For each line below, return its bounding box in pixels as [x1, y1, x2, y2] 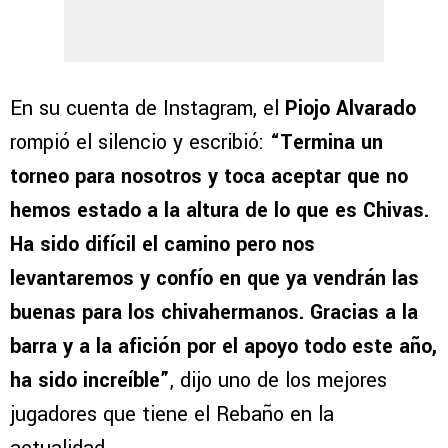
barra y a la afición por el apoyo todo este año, [10, 332, 437, 362]
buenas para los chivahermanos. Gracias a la [10, 298, 418, 328]
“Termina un [270, 128, 383, 158]
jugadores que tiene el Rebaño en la [10, 400, 334, 430]
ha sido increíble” [10, 366, 170, 396]
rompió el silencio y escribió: [10, 128, 270, 158]
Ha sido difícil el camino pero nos [10, 230, 315, 260]
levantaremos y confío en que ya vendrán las [10, 264, 419, 294]
